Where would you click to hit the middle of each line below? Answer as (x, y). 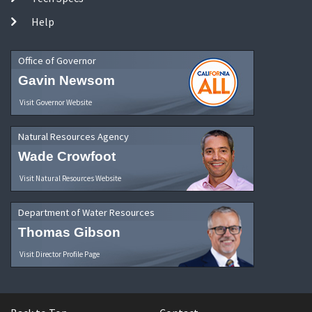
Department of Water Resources (86, 212)
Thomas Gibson (69, 232)
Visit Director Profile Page (60, 254)
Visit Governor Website (56, 103)
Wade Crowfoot (67, 156)
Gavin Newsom (67, 81)
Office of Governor (57, 61)
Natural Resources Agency (73, 137)
